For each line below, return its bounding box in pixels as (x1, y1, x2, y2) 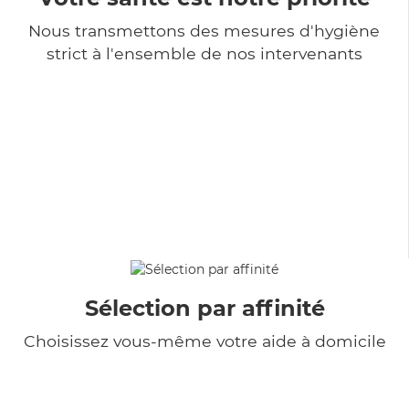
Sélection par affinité (84, 294, 325, 321)
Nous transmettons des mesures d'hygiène (28, 20, 380, 40)
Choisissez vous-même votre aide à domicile (23, 330, 386, 351)
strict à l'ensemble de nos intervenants (46, 43, 362, 63)
